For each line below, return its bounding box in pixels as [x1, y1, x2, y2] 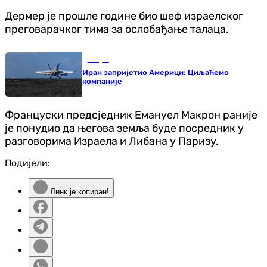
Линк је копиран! [48, 187, 109, 197]
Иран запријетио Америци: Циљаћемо [82, 67, 229, 77]
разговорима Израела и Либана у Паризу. [5, 135, 219, 148]
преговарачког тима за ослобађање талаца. [5, 22, 229, 36]
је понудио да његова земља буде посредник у [5, 122, 244, 135]
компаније [82, 76, 122, 86]
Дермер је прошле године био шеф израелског [5, 9, 243, 23]
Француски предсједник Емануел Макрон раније [5, 108, 257, 122]
